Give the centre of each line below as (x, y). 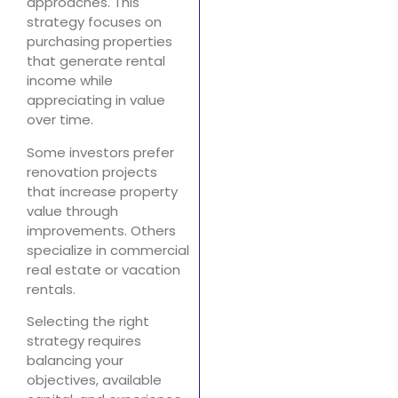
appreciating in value (96, 100)
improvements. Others (101, 230)
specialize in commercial (108, 250)
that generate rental (96, 61)
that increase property (102, 191)
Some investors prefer (100, 152)
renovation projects (92, 171)
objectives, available (94, 380)
